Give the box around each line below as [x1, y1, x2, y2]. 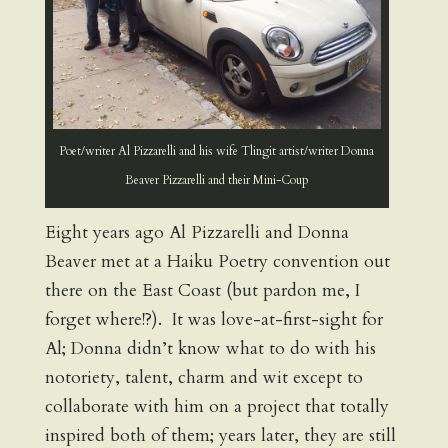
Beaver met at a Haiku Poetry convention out [44, 250, 390, 274]
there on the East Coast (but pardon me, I [44, 279, 360, 303]
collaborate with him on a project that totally [44, 395, 389, 419]
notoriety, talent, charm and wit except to [44, 366, 363, 390]
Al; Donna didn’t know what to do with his [44, 337, 376, 361]
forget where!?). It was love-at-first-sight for [44, 308, 383, 332]
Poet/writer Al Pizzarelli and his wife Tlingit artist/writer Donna [59, 143, 375, 160]
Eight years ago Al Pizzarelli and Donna [44, 221, 349, 245]
